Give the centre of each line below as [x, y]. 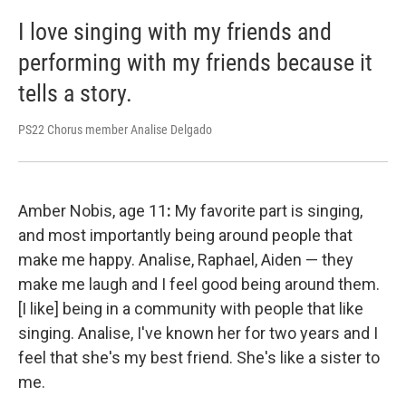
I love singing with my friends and [175, 32]
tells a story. [75, 94]
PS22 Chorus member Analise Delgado [115, 130]
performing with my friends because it [195, 63]
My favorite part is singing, [269, 210]
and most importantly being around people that [185, 235]
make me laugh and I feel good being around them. [199, 284]
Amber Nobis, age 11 [92, 210]
